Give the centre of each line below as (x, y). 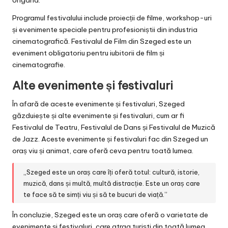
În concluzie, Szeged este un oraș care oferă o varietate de (110, 215)
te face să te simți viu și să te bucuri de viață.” (96, 194)
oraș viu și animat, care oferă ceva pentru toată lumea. (103, 151)
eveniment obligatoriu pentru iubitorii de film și (88, 53)
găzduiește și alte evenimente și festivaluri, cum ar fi (98, 116)
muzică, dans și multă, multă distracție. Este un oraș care (112, 183)
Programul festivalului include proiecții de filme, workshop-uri (112, 18)
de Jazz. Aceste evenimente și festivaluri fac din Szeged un (110, 139)
